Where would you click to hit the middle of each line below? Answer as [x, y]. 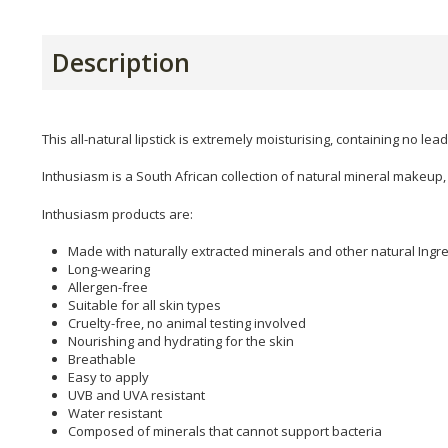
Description [121, 61]
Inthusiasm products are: [117, 213]
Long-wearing [109, 269]
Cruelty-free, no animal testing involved [187, 323]
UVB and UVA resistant [136, 395]
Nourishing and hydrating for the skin [181, 341]
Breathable [102, 359]
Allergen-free [108, 287]
